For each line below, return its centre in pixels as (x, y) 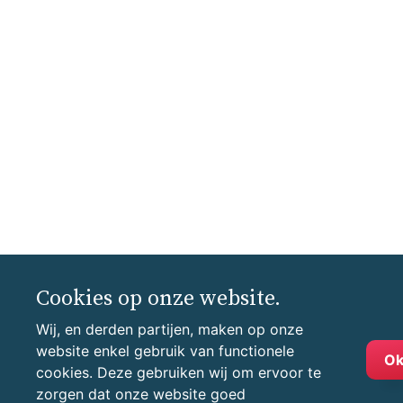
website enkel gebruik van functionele (165, 351)
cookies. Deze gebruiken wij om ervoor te (179, 372)
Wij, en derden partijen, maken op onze (170, 329)
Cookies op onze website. (158, 299)
